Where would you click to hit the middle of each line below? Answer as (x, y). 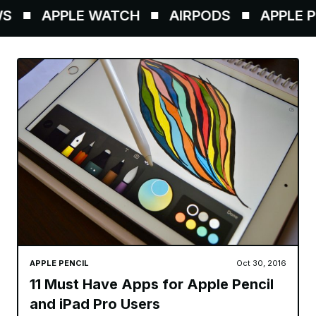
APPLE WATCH (78, 16)
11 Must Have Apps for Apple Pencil (152, 285)
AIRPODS (188, 16)
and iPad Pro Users (95, 304)
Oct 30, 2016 (261, 263)
